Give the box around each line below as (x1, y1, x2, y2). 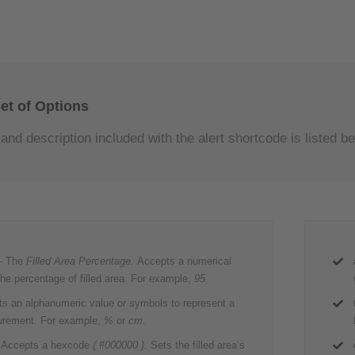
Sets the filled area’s (147, 339, 246, 352)
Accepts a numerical (137, 255, 232, 268)
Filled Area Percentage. (26, 255, 138, 268)
